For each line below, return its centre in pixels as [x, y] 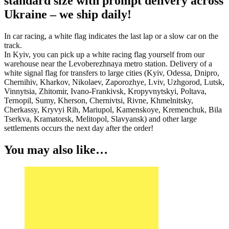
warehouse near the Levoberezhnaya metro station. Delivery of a [108, 63]
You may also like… [56, 150]
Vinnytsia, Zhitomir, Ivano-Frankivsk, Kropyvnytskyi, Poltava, [105, 91]
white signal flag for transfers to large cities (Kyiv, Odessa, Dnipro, [112, 73]
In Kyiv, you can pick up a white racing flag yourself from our [104, 54]
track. [13, 45]
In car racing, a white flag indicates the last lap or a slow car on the [111, 36]
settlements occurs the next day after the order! [79, 128]
